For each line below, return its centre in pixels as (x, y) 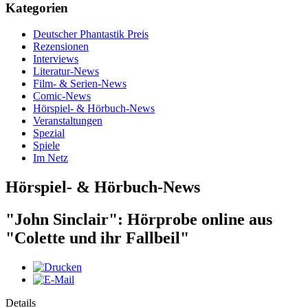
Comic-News (62, 96)
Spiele (46, 146)
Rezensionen (61, 47)
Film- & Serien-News (80, 84)
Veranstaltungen (68, 121)
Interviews (56, 59)
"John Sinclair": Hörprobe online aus (139, 220)
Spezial (49, 133)
